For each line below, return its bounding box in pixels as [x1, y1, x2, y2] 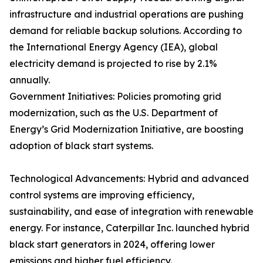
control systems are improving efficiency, [9, 189, 194, 201]
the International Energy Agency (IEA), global [9, 41, 218, 53]
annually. [9, 74, 50, 86]
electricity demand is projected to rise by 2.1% [9, 58, 217, 70]
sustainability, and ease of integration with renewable [9, 205, 254, 218]
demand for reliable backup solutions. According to [9, 25, 242, 37]
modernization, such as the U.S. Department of [9, 107, 218, 119]
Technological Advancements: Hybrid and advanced [9, 173, 249, 185]
